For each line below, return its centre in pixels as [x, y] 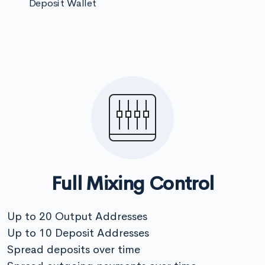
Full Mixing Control [132, 184]
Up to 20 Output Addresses [77, 216]
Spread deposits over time [74, 250]
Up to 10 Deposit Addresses [78, 233]
